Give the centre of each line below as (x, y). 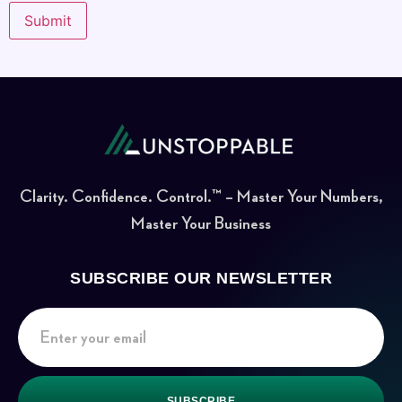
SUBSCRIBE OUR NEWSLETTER (201, 279)
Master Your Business (201, 224)
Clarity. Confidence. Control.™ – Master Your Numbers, (201, 197)
